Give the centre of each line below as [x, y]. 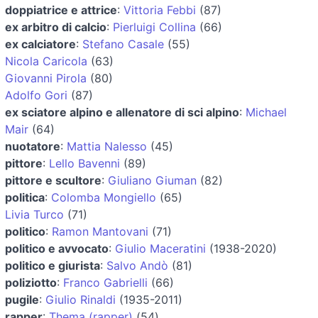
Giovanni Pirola [46, 78]
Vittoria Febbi [160, 10]
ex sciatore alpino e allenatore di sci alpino [122, 112]
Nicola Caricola [46, 61]
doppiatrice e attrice [61, 10]
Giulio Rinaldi [81, 299]
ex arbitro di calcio [56, 27]
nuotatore [33, 146]
